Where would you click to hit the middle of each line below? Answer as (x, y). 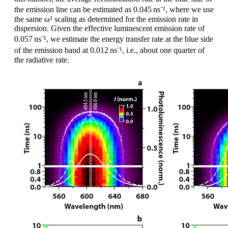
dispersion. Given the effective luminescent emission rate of (109, 28)
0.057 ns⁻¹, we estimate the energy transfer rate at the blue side (114, 39)
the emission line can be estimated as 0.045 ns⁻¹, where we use (114, 9)
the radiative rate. (42, 60)
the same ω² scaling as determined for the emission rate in (106, 19)
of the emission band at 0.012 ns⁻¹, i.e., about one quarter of (109, 50)
